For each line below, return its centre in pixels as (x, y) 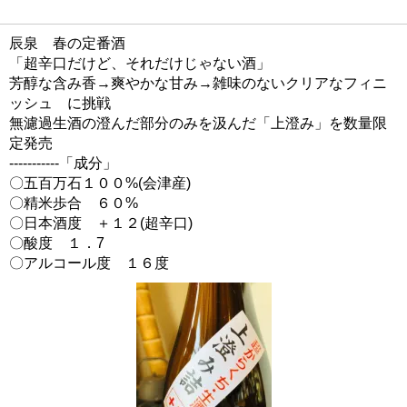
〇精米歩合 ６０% (74, 203)
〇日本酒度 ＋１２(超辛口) (101, 223)
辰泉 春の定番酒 (67, 44)
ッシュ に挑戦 (60, 104)
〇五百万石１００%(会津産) (100, 184)
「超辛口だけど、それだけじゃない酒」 (140, 64)
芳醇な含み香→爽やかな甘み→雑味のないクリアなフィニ (198, 84)
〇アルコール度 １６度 (89, 263)
